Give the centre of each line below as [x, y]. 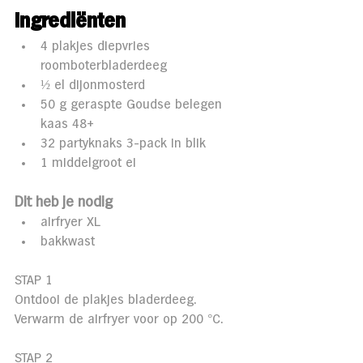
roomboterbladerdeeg [104, 66]
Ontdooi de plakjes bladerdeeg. [107, 300]
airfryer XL [72, 222]
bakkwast [68, 241]
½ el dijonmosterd [95, 85]
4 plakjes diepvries [97, 46]
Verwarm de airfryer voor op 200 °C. [119, 319]
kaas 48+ [69, 124]
